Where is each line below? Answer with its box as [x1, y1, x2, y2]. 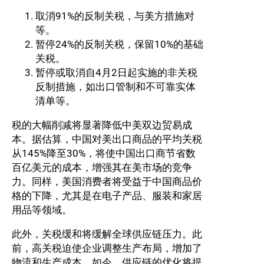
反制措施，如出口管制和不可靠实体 [35, 81, 196, 93]
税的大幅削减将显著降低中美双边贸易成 [12, 119, 192, 131]
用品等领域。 [12, 204, 72, 216]
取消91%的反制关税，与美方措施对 [35, 10, 194, 22]
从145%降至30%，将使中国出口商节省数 [12, 147, 196, 160]
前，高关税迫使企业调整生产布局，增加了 [12, 242, 202, 255]
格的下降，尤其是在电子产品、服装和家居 [12, 190, 202, 202]
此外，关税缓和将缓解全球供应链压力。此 [12, 228, 202, 240]
